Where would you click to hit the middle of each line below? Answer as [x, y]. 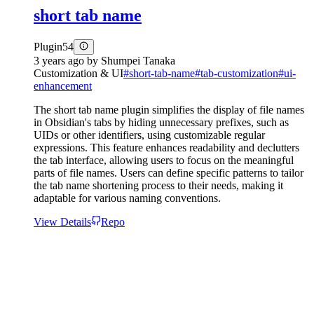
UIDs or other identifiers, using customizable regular [149, 135]
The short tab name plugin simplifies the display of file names [169, 109]
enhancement [63, 86]
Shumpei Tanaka [138, 60]
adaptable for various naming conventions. [127, 198]
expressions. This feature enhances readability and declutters [166, 147]
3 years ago [59, 60]
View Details [62, 221]
